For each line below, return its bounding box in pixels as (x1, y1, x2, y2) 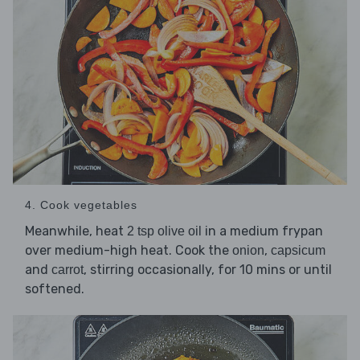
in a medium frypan (202, 223, 323, 239)
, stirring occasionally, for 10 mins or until (84, 261, 332, 277)
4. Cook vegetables (25, 198, 137, 211)
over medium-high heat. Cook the (25, 242, 232, 258)
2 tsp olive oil (127, 223, 202, 238)
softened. (25, 280, 84, 297)
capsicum (271, 243, 325, 257)
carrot (51, 262, 84, 276)
